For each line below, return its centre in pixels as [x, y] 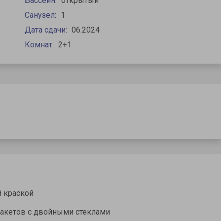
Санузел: [41, 15]
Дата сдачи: [47, 30]
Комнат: [40, 45]
